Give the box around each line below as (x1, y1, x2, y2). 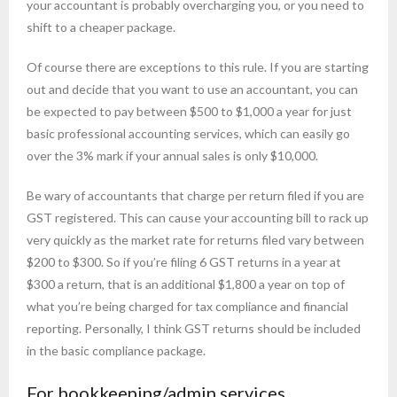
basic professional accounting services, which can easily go (27, 125, 350, 141)
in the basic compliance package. (27, 342, 206, 358)
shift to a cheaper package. (27, 19, 175, 35)
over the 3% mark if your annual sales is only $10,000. (27, 147, 318, 163)
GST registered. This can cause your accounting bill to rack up (27, 209, 369, 225)
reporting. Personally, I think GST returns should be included (27, 320, 361, 336)
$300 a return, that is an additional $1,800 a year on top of (27, 276, 345, 292)
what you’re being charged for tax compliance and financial (27, 298, 348, 314)
